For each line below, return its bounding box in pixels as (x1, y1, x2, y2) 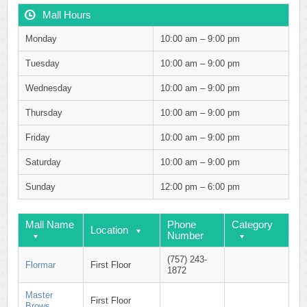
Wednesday (25, 83, 72, 93)
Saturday (25, 157, 61, 167)
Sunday (25, 182, 56, 192)
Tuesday (25, 58, 60, 69)
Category (232, 219, 273, 230)
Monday (25, 34, 57, 44)
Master (25, 290, 53, 300)
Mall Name (25, 219, 74, 230)
